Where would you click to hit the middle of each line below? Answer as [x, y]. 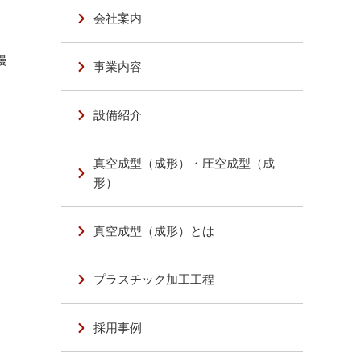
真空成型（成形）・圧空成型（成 [185, 163]
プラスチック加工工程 [154, 279]
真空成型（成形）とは [154, 231]
